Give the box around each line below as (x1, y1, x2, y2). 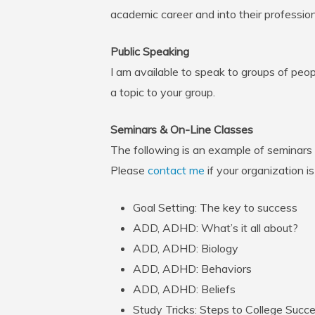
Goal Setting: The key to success (133, 200, 297, 214)
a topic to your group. (110, 85, 215, 99)
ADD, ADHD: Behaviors (133, 262, 252, 276)
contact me (148, 163, 205, 177)
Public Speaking (110, 44, 189, 58)
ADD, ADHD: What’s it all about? (133, 221, 298, 235)
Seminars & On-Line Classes (110, 122, 253, 136)
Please (110, 163, 148, 177)
